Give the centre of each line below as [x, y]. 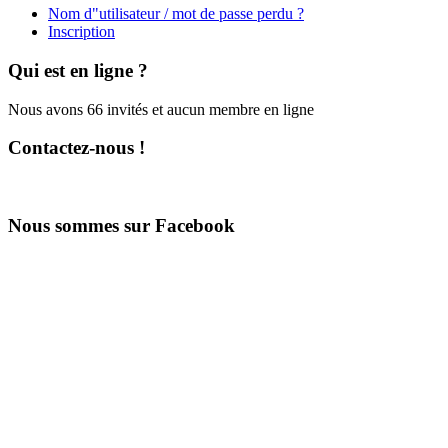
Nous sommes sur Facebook [121, 225]
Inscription [81, 32]
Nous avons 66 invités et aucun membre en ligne [161, 109]
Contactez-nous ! [76, 148]
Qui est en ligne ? [78, 70]
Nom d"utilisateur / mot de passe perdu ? [176, 14]
